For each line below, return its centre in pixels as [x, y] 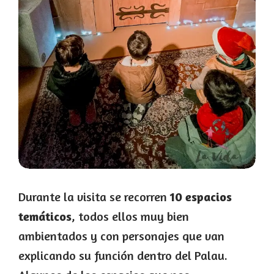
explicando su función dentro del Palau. [123, 255]
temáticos [45, 216]
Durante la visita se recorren [94, 196]
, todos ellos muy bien [130, 216]
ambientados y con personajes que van [121, 235]
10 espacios [201, 196]
